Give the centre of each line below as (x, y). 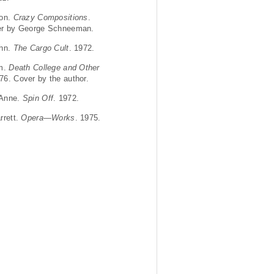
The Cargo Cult (41, 48)
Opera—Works (48, 117)
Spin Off (38, 98)
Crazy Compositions (50, 17)
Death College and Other (54, 67)
